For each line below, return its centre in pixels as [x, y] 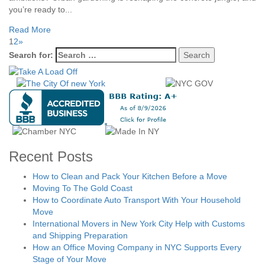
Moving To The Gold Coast [83, 188]
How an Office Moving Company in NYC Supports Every [137, 248]
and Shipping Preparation [80, 236]
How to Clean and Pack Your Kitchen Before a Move [130, 177]
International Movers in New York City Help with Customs [139, 224]
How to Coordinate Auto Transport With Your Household [137, 200]
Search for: [31, 55]
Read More [30, 30]
